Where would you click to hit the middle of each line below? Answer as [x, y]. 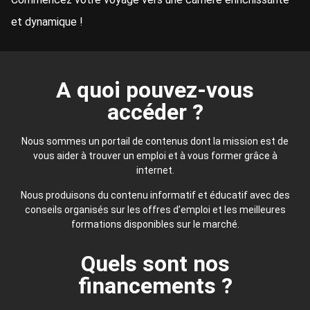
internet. [155, 171]
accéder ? [155, 112]
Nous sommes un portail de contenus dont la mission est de [155, 142]
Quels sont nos [155, 263]
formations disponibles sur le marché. [155, 224]
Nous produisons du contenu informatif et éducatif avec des [155, 195]
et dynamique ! [47, 22]
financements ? [155, 285]
